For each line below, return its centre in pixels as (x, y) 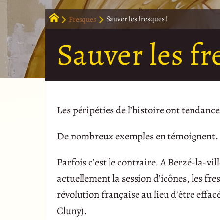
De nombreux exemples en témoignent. (137, 136)
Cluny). (72, 211)
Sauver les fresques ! (137, 19)
